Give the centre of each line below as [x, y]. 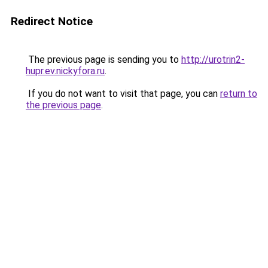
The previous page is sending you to [103, 60]
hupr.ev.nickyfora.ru [65, 71]
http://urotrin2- [213, 60]
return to [239, 94]
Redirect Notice [52, 21]
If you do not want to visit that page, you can [123, 94]
